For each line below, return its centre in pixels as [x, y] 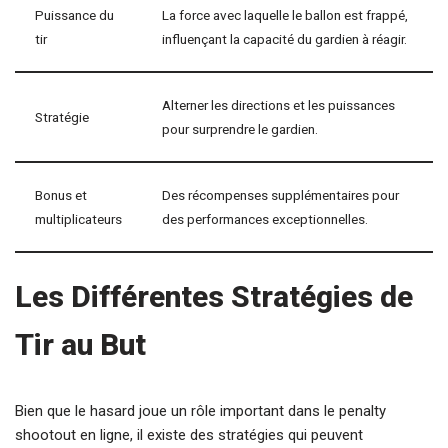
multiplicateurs [78, 219]
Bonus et [61, 195]
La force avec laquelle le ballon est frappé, [285, 15]
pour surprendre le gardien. [240, 129]
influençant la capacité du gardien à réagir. [284, 39]
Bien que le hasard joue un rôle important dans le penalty [200, 411]
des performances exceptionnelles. [265, 219]
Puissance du [74, 15]
